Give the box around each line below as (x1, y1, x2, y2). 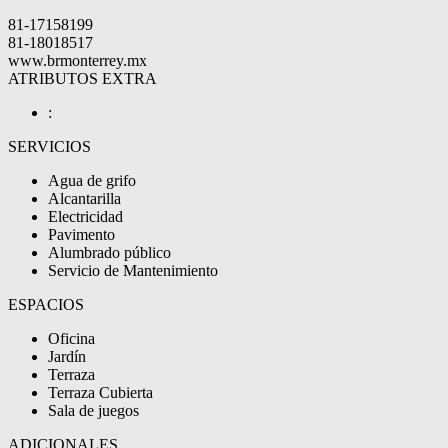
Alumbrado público (48, 244, 171, 262)
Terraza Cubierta (48, 384, 153, 402)
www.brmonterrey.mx (8, 52, 147, 70)
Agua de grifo (48, 172, 136, 190)
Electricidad (48, 208, 123, 226)
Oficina (48, 330, 95, 348)
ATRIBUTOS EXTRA (8, 70, 157, 88)
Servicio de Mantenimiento (48, 262, 218, 280)
